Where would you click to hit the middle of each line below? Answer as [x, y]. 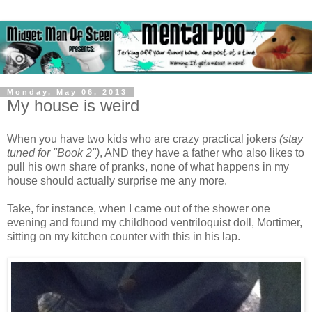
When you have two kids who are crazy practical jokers [143, 139]
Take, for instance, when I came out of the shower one [139, 208]
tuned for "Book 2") [53, 153]
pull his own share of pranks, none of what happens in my [148, 166]
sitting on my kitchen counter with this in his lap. [124, 236]
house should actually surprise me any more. [117, 180]
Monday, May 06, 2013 [67, 92]
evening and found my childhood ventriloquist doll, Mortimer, [155, 222]
